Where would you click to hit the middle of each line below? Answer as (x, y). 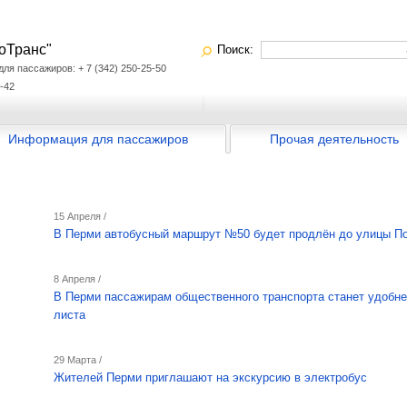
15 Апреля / (80, 216)
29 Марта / (78, 360)
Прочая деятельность (334, 139)
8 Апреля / (77, 279)
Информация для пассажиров (98, 139)
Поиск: (239, 50)
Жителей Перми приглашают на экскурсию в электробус (210, 377)
